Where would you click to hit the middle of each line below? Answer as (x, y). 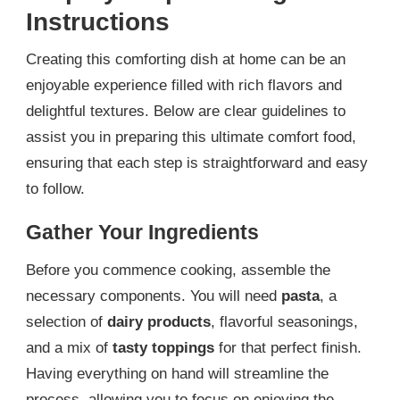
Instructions (98, 21)
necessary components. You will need (154, 296)
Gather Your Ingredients (142, 232)
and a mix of (69, 348)
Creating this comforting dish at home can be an (186, 59)
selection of (67, 322)
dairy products (159, 322)
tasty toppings (163, 348)
